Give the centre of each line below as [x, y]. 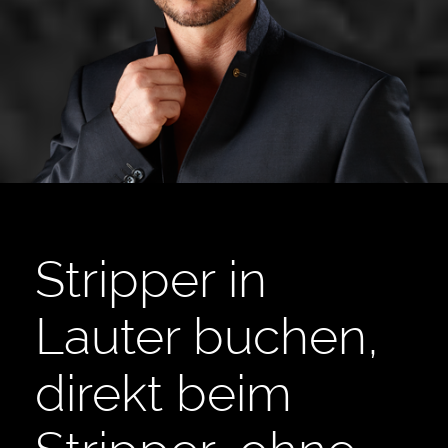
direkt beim [163, 394]
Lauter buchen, [207, 337]
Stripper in [151, 280]
